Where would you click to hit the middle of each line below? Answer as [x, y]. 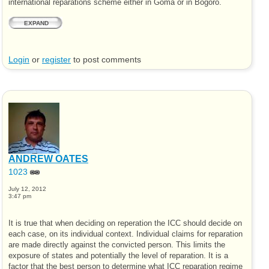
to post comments [106, 60]
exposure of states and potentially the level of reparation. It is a [118, 256]
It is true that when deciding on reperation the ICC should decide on [125, 224]
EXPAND [36, 23]
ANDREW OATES [48, 159]
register [56, 60]
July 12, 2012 [27, 189]
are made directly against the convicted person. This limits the [117, 245]
